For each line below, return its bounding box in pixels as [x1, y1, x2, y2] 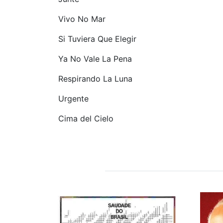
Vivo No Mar [58, 13, 106, 24]
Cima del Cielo [58, 113, 113, 123]
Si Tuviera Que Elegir [58, 33, 136, 44]
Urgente [58, 93, 89, 104]
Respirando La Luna [58, 73, 132, 84]
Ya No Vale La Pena [58, 53, 132, 64]
